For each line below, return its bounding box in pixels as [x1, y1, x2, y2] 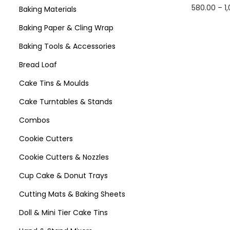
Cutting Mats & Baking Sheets [19, 188, 125, 199]
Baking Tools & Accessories [19, 41, 116, 51]
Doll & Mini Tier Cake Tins [19, 207, 108, 218]
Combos [19, 114, 50, 125]
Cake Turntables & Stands [19, 96, 112, 107]
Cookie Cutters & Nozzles [19, 151, 109, 162]
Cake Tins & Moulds [19, 78, 89, 88]
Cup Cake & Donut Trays [19, 170, 108, 181]
